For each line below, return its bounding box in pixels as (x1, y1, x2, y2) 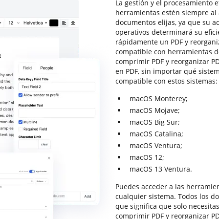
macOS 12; (130, 153, 164, 162)
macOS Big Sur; (130, 117, 180, 127)
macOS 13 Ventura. (130, 164, 192, 174)
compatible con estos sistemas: (115, 76, 218, 86)
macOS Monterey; (130, 94, 188, 103)
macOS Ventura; (130, 141, 182, 150)
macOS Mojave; (130, 106, 180, 115)
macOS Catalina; (130, 129, 183, 138)
